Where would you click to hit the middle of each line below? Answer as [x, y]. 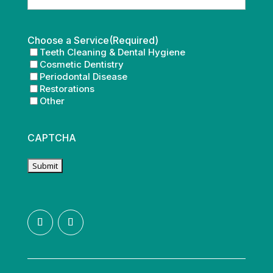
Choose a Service [68, 40]
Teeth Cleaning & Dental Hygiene [112, 52]
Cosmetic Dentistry [81, 64]
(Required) [133, 40]
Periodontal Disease [83, 76]
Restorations [67, 88]
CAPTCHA [51, 137]
